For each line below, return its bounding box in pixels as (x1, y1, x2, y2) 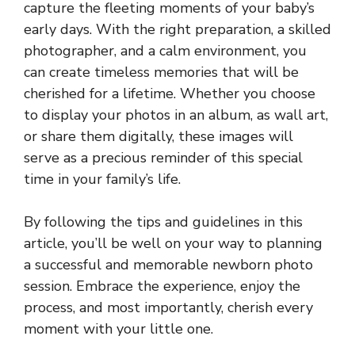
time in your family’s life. (24, 170, 181, 189)
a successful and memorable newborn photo (24, 255, 313, 275)
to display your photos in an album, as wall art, (24, 105, 328, 125)
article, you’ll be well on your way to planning (24, 234, 323, 254)
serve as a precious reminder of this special (24, 148, 303, 168)
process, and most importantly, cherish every (24, 298, 313, 318)
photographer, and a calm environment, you (24, 41, 307, 61)
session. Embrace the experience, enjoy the (24, 277, 300, 296)
